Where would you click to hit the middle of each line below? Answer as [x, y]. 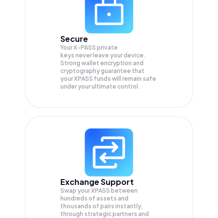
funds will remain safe [125, 79]
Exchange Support [97, 182]
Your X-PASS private [89, 48]
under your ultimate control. [100, 87]
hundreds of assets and [94, 199]
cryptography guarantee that [102, 71]
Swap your [76, 191]
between [124, 191]
